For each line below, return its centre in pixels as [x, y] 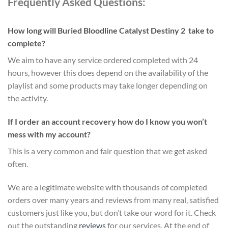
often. [18, 163]
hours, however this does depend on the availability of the [108, 73]
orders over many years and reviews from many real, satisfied [113, 199]
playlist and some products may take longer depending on [108, 85]
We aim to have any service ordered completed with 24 [103, 60]
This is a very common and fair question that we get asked [107, 151]
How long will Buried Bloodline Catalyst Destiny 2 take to [111, 31]
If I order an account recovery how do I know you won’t [107, 121]
